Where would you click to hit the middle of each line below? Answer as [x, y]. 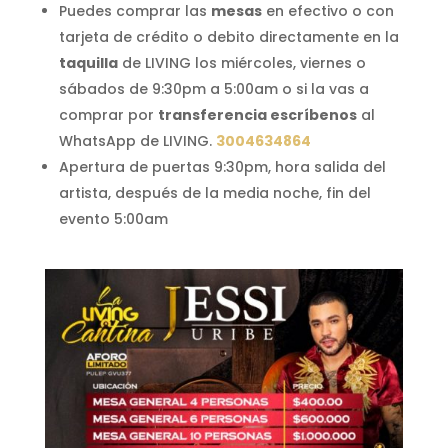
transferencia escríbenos [257, 115]
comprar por [108, 115]
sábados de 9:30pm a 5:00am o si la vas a [213, 89]
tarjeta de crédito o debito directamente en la [228, 37]
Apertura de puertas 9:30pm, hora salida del [222, 167]
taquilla [88, 63]
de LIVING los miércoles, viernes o [241, 63]
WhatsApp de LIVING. [137, 141]
